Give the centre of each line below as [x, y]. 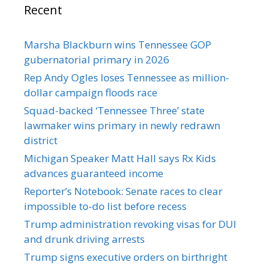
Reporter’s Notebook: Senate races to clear [123, 191]
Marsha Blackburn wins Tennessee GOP [118, 45]
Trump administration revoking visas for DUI [130, 224]
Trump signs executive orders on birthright [126, 257]
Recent [43, 10]
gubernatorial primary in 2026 [97, 60]
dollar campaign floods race [91, 93]
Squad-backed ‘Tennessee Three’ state [114, 111]
